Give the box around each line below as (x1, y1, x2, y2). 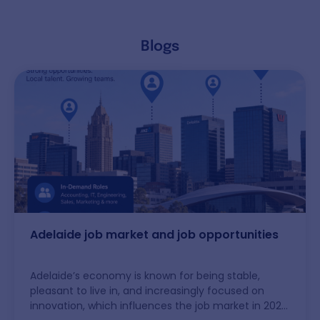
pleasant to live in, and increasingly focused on (30, 283, 264, 298)
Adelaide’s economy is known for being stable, (30, 268, 260, 283)
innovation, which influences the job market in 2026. (30, 298, 290, 313)
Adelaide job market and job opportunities (30, 226, 279, 244)
